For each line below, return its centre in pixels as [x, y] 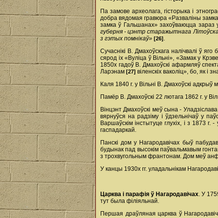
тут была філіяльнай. [130, 201]
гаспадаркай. [118, 130]
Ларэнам [113, 72]
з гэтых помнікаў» [126, 38]
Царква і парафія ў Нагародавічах [150, 194]
